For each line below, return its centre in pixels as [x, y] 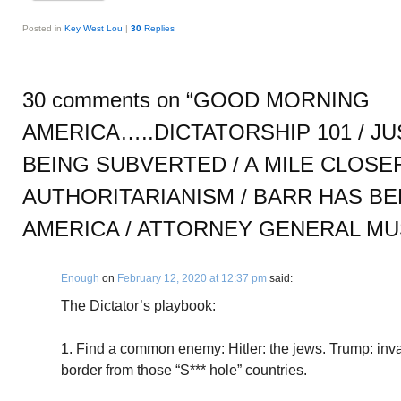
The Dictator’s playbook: [138, 306]
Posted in [42, 28]
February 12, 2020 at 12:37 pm [192, 278]
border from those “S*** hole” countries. [184, 370]
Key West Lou [94, 28]
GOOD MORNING [282, 100]
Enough [80, 278]
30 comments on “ [108, 100]
